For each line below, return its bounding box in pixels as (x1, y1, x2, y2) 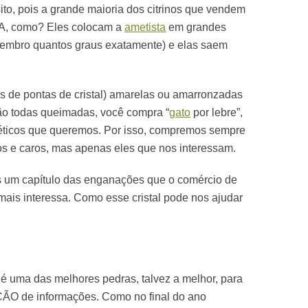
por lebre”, (190, 107, 243, 118)
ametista (124, 21, 166, 33)
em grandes (166, 21, 226, 33)
